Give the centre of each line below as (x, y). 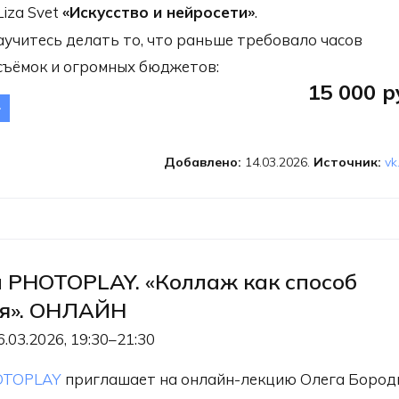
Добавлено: (204, 162)
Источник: (349, 162)
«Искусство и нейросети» (159, 12)
